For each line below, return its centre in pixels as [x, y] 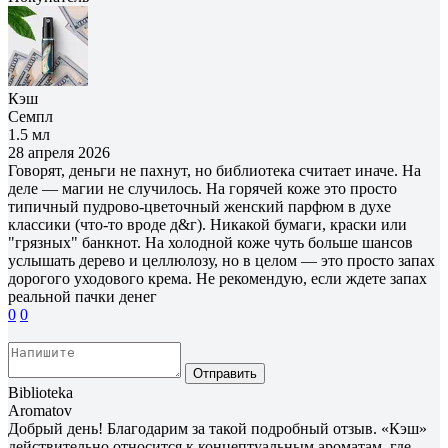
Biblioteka [40, 392]
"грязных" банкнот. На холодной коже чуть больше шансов [210, 242]
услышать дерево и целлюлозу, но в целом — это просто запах [221, 260]
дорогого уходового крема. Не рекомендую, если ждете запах [217, 278]
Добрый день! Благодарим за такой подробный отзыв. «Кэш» [217, 428]
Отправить [225, 373]
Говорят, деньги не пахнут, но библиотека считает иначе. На [214, 170]
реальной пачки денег [82, 296]
